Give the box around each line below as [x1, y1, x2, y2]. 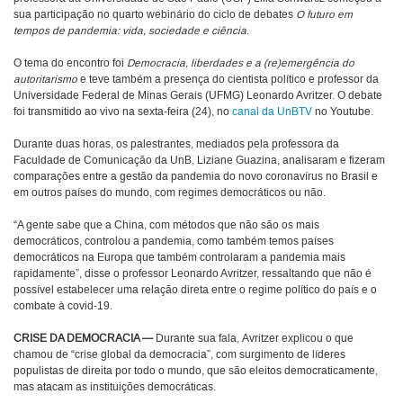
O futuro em [296, 8, 353, 22]
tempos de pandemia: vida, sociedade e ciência [13, 24, 246, 39]
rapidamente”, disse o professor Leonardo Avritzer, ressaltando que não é [13, 267, 372, 282]
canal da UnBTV [232, 105, 312, 120]
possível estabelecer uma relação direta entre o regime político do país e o [13, 283, 377, 298]
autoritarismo [13, 73, 77, 87]
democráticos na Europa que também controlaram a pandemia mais [13, 251, 345, 265]
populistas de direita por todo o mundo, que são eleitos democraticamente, [13, 364, 378, 379]
